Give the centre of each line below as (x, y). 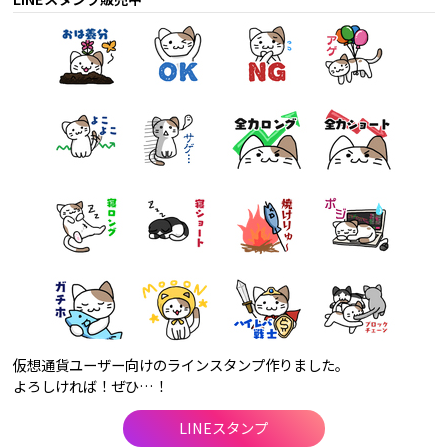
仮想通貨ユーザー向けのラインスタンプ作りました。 (181, 364)
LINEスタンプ (224, 428)
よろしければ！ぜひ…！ (91, 385)
